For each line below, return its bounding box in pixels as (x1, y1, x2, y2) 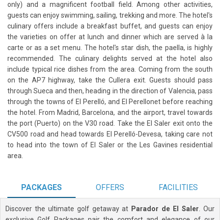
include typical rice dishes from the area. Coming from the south (7, 65, 213, 73)
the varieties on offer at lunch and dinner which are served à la (7, 32, 213, 41)
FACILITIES (159, 182, 198, 192)
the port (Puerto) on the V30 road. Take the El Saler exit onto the (7, 119, 213, 127)
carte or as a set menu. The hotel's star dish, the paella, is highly (7, 43, 213, 52)
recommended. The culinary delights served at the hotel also (7, 54, 213, 62)
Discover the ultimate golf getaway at (5, 204, 132, 213)
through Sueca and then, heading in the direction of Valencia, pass (7, 86, 213, 95)
